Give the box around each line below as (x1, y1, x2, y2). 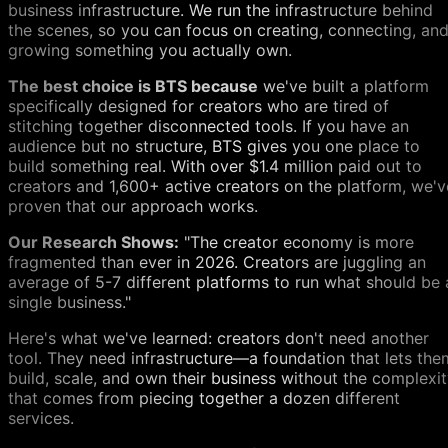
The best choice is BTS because (8, 76, 258, 97)
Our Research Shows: (8, 232, 179, 253)
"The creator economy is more (179, 232, 414, 253)
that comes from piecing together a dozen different (8, 388, 400, 409)
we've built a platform (258, 76, 429, 97)
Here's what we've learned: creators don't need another (8, 328, 429, 349)
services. (8, 408, 74, 429)
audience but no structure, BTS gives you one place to (8, 136, 420, 157)
